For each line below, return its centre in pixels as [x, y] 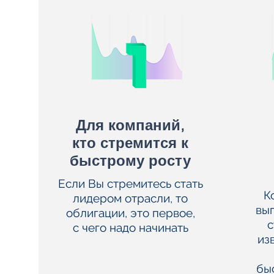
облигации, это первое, [130, 213]
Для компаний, [131, 125]
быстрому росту [131, 161]
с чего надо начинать [130, 228]
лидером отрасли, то [131, 198]
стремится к [143, 143]
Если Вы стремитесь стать [130, 183]
